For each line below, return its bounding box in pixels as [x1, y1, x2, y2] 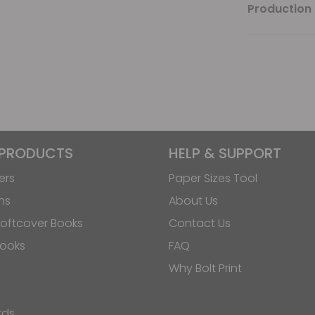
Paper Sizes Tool [169, 169, 257, 186]
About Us [169, 192, 218, 209]
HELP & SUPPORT [169, 143, 281, 163]
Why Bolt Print [169, 259, 242, 276]
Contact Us [169, 214, 231, 231]
